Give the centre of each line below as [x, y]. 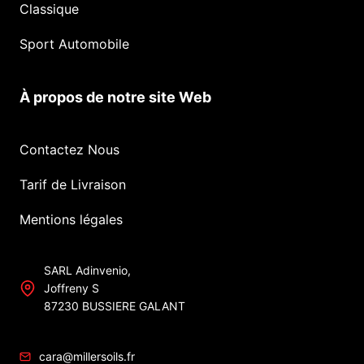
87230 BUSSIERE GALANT [115, 306]
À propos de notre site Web [115, 97]
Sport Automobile [74, 44]
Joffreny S [71, 288]
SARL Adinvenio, [87, 271]
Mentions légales [71, 220]
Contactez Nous [69, 150]
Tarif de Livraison [73, 185]
